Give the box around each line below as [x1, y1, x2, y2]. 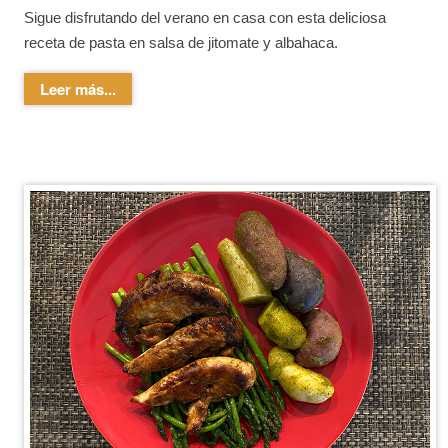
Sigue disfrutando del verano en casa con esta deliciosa [24, 9, 386, 27]
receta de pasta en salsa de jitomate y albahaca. [24, 34, 338, 52]
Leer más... [40, 78, 116, 101]
